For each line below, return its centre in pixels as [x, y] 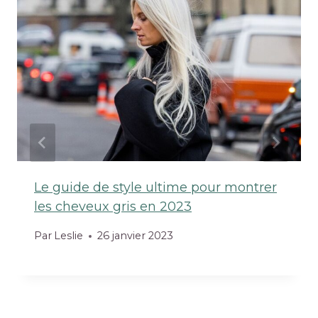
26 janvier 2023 [136, 236]
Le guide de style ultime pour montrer [155, 187]
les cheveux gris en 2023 [113, 206]
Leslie [69, 236]
